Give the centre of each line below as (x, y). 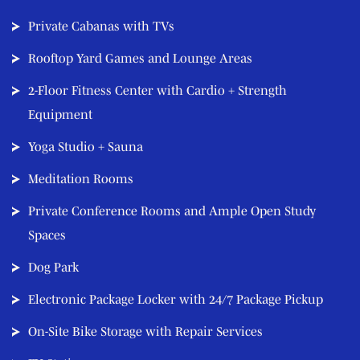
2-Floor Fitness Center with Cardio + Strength (157, 90)
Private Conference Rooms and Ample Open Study (172, 211)
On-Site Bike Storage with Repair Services (145, 331)
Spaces (47, 235)
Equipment (60, 115)
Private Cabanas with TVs (101, 26)
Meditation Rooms (81, 179)
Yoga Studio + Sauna (86, 147)
